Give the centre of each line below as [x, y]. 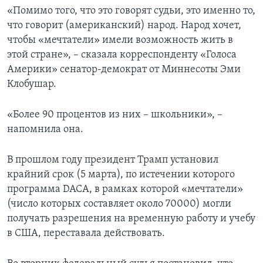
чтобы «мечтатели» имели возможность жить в [120, 41]
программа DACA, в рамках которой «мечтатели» [125, 190]
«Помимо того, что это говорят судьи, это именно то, [131, 11]
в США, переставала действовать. [86, 234]
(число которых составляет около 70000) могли [119, 204]
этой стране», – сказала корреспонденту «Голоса [122, 55]
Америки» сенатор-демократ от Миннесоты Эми [124, 70]
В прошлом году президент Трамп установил [113, 160]
